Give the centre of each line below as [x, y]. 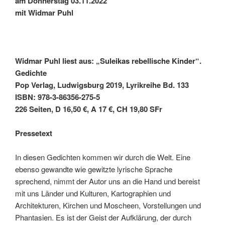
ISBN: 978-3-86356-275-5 [58, 97]
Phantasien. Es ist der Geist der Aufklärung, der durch [103, 217]
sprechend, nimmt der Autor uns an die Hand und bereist [107, 181]
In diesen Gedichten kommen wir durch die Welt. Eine [103, 157]
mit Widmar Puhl [44, 13]
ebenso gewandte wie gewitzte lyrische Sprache [94, 169]
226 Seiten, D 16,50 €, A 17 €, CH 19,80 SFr [89, 109]
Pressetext [34, 133]
